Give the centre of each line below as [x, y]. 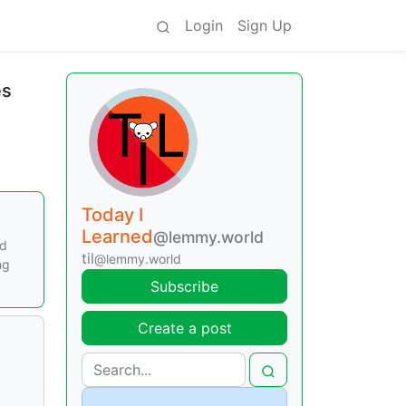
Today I [112, 215]
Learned [117, 237]
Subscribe [184, 286]
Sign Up [265, 25]
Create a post [184, 328]
